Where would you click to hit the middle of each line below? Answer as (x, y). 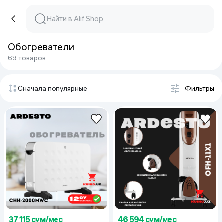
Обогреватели (41, 46)
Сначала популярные (53, 88)
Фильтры (199, 88)
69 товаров (27, 58)
